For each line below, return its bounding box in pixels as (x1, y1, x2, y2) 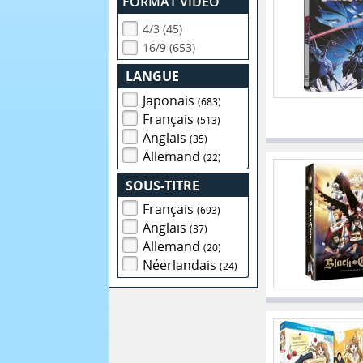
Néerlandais (143, 256, 220, 275)
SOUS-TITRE (126, 176, 200, 194)
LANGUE (126, 67, 180, 85)
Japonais (143, 91, 199, 109)
